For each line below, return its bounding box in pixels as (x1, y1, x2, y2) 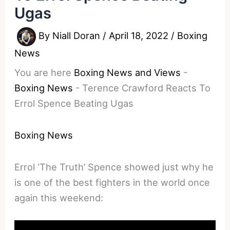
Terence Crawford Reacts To (82, 82, 211, 93)
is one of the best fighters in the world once (14, 176, 210, 188)
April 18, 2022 (109, 30, 171, 42)
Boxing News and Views (74, 66, 181, 78)
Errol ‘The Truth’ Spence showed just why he (14, 161, 214, 172)
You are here (14, 66, 72, 78)
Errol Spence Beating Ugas (14, 97, 134, 109)
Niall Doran (52, 30, 103, 42)
